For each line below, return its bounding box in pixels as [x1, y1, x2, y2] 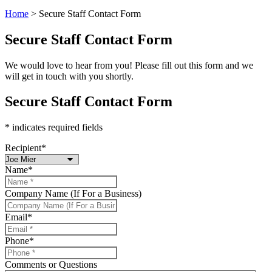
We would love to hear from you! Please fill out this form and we [5, 59, 253, 70]
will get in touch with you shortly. [5, 70, 134, 81]
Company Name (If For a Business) [5, 188, 141, 199]
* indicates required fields [5, 122, 103, 133]
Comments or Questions [5, 259, 97, 270]
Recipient [5, 143, 41, 154]
